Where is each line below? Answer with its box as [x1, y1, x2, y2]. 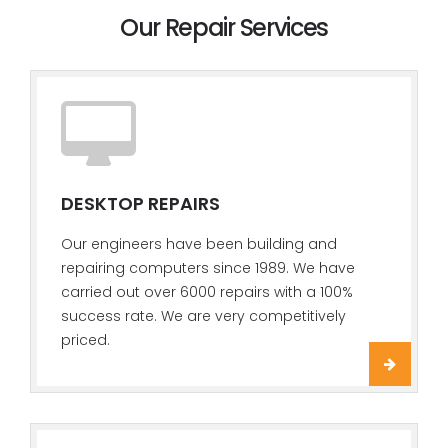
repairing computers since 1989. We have [61, 258, 355, 278]
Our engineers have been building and [61, 234, 337, 254]
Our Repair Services [119, 11, 329, 44]
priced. [61, 330, 110, 350]
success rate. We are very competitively [61, 306, 346, 326]
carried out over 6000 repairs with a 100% [61, 282, 353, 302]
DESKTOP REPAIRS [61, 191, 220, 216]
